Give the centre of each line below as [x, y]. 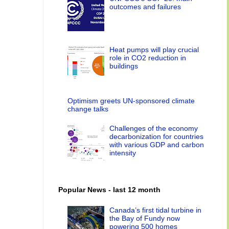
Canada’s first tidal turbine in [156, 210]
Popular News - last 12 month [109, 189]
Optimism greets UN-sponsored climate [131, 100]
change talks [88, 109]
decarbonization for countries [157, 136]
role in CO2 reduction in [148, 58]
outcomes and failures [145, 7]
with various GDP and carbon [157, 144]
